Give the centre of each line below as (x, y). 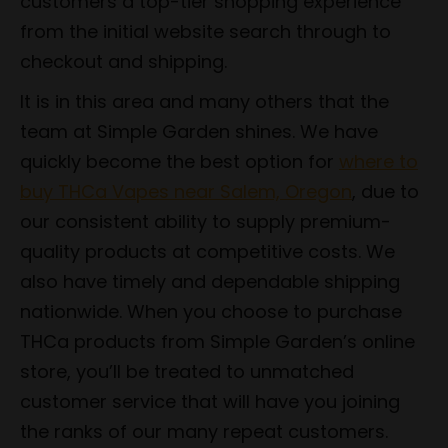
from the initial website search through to (205, 31)
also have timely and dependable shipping (210, 281)
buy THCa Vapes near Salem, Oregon (186, 191)
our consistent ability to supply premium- (205, 221)
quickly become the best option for (179, 161)
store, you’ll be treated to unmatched (187, 371)
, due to (385, 191)
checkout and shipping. (123, 61)
